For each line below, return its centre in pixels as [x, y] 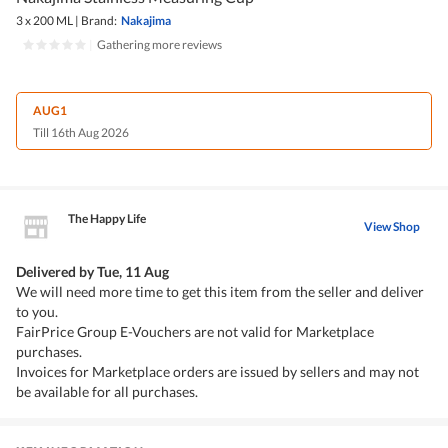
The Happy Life [107, 219]
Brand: [99, 21]
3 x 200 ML [44, 21]
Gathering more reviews [159, 45]
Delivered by [56, 272]
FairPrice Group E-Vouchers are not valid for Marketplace [195, 332]
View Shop [392, 226]
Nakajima [146, 21]
